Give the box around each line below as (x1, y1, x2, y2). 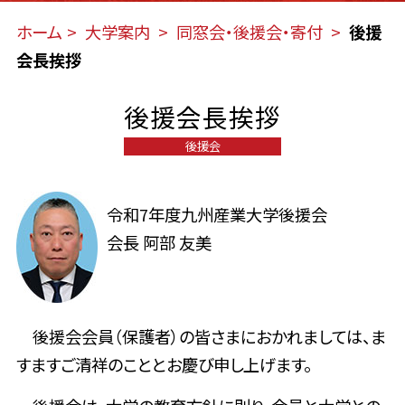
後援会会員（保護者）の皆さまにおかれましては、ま (15, 325, 386, 349)
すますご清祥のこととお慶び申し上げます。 (15, 353, 312, 377)
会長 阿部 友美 (106, 230, 212, 254)
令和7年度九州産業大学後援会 (106, 202, 327, 226)
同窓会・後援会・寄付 (175, 20, 326, 44)
